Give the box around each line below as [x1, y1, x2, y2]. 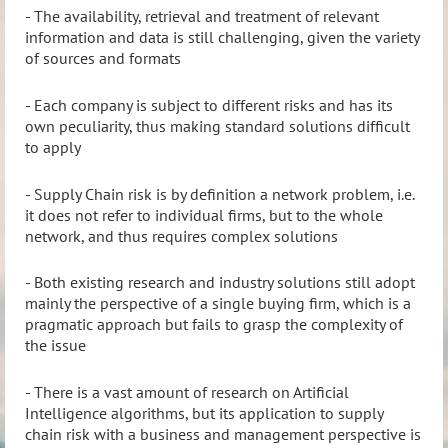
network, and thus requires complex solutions [25, 225, 338, 246]
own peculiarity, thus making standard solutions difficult [25, 115, 410, 136]
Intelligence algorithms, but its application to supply [25, 402, 383, 423]
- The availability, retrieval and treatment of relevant [25, 6, 379, 27]
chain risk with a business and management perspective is [25, 423, 421, 444]
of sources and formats [25, 48, 181, 69]
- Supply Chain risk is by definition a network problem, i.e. [25, 183, 414, 204]
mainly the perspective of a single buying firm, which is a [25, 293, 411, 314]
